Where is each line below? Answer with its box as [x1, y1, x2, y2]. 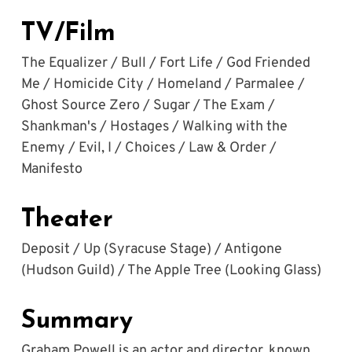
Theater [20, 207, 113, 233]
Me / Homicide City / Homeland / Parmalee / [20, 75, 308, 94]
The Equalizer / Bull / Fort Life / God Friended [20, 54, 313, 73]
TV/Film [20, 21, 115, 47]
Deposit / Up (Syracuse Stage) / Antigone [20, 240, 285, 259]
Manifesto [20, 160, 82, 179]
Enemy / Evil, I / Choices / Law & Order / [20, 139, 280, 158]
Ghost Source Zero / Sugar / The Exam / [20, 97, 278, 115]
